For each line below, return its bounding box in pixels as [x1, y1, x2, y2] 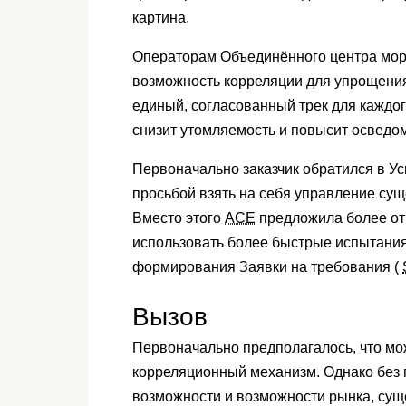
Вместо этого [132, 210, 225, 227]
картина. [132, 10, 193, 26]
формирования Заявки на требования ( [132, 259, 402, 275]
